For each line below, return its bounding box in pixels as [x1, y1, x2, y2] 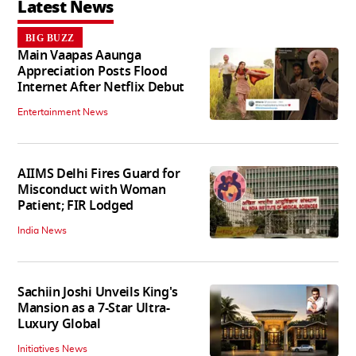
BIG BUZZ [25, 33, 75, 44]
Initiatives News [17, 344, 87, 354]
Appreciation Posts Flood [17, 62, 168, 82]
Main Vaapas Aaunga [17, 46, 141, 66]
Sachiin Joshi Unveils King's [17, 283, 179, 303]
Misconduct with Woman [17, 180, 166, 200]
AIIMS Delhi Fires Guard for [17, 164, 180, 184]
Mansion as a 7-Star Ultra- [17, 299, 170, 319]
